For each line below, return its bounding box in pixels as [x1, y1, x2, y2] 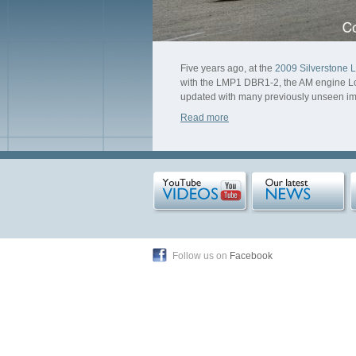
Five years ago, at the [180, 63, 275, 74]
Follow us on [172, 251, 230, 261]
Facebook [230, 251, 273, 261]
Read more [180, 112, 229, 123]
